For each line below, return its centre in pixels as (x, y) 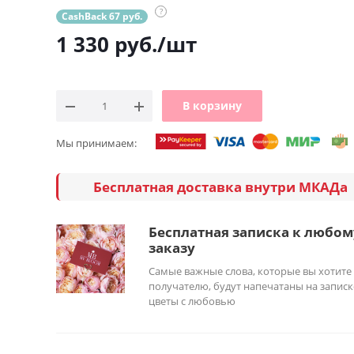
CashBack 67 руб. (102, 17)
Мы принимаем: (96, 143)
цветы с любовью (192, 301)
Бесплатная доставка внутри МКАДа (222, 186)
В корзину (212, 106)
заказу (171, 248)
